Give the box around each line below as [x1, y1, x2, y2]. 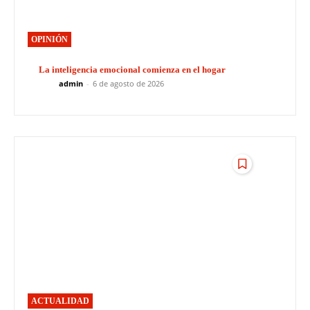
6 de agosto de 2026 [93, 78, 164, 89]
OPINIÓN [31, 34, 68, 44]
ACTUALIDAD [31, 295, 89, 306]
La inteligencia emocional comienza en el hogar [39, 64, 226, 75]
